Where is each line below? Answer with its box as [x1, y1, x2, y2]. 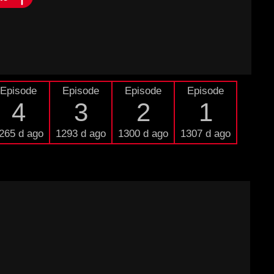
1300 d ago [118, 128, 168, 139]
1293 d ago [56, 128, 106, 139]
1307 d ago [180, 128, 231, 139]
